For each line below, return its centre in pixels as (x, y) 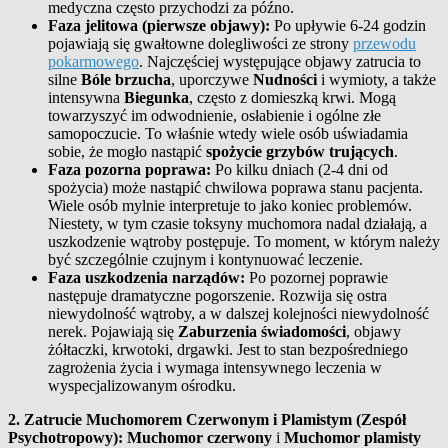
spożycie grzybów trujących (300, 151)
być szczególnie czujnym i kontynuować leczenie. (205, 259)
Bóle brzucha (126, 79)
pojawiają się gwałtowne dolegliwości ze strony (200, 43)
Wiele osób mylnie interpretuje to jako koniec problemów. (230, 205)
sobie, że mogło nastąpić (127, 151)
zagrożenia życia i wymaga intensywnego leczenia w (215, 367)
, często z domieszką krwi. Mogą (292, 97)
